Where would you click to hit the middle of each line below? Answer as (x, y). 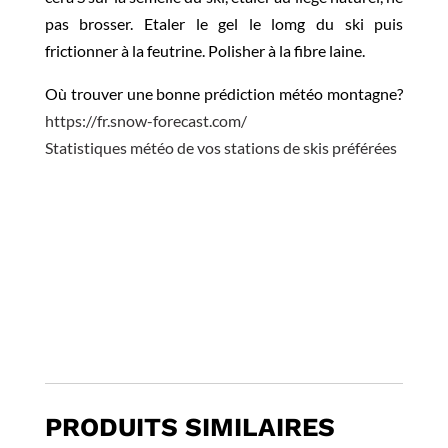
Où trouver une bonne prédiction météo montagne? (224, 94)
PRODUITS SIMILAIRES (189, 427)
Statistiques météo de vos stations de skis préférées (220, 148)
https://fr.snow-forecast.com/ (145, 121)
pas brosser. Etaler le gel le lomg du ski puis (224, 24)
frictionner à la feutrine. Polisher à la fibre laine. (204, 51)
